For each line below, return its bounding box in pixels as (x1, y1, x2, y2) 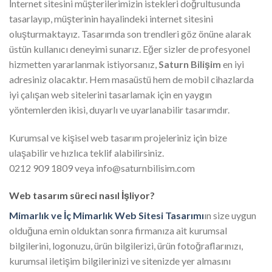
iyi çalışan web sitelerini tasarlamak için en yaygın (9, 88, 212, 100)
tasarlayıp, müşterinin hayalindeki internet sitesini (9, 12, 213, 24)
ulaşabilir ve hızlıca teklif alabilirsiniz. (9, 146, 164, 158)
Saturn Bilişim (157, 58, 223, 70)
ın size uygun (204, 209, 256, 222)
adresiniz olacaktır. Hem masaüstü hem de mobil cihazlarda (9, 73, 254, 85)
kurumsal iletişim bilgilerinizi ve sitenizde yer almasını (9, 255, 231, 267)
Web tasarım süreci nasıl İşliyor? (9, 189, 155, 202)
